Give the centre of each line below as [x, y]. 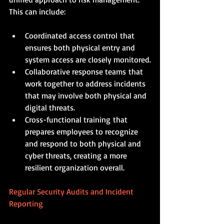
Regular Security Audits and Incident [72, 191]
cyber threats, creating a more [77, 155]
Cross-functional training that [77, 119]
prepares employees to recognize [82, 131]
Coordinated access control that [81, 35]
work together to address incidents [86, 83]
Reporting [26, 203]
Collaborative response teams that [85, 71]
